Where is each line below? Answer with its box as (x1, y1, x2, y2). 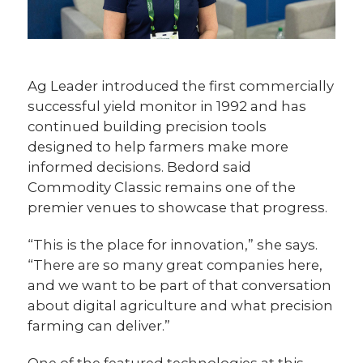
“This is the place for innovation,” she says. (28, 236, 318, 253)
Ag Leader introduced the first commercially (28, 77, 335, 94)
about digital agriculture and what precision (28, 297, 334, 314)
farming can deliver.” (28, 317, 171, 334)
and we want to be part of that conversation (28, 276, 332, 293)
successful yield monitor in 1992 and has (28, 97, 307, 114)
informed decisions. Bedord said (28, 158, 252, 175)
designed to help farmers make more (28, 138, 289, 155)
